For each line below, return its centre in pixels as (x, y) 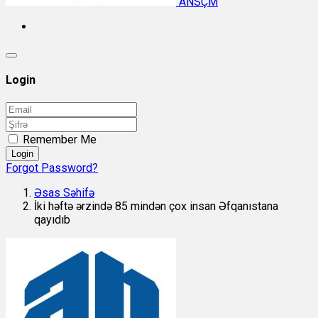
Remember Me (60, 139)
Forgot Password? (52, 168)
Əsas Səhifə (64, 192)
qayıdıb (52, 219)
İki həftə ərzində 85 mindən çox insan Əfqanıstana (156, 206)
